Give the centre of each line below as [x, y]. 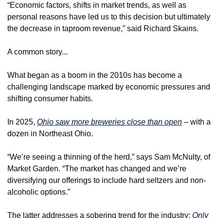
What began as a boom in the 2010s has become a [95, 75]
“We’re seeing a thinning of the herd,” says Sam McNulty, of [109, 157]
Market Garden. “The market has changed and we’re [97, 169]
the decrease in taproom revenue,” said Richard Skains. [103, 29]
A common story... [37, 52]
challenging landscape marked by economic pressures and [109, 87]
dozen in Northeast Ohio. [50, 134]
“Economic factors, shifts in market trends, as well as [97, 5]
